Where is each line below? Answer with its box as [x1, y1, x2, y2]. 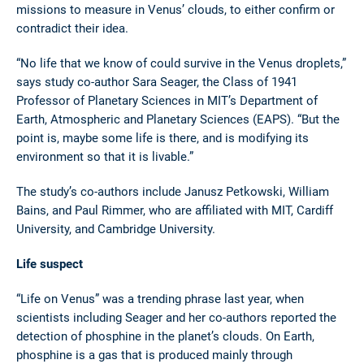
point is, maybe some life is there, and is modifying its [16, 129, 309, 146]
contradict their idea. [16, 19, 132, 37]
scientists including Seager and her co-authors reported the [16, 309, 336, 326]
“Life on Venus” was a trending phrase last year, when [16, 290, 304, 307]
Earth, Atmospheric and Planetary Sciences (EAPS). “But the [16, 110, 340, 128]
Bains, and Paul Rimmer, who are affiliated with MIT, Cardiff [16, 201, 333, 219]
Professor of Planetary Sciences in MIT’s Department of [16, 92, 318, 109]
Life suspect [16, 255, 83, 272]
